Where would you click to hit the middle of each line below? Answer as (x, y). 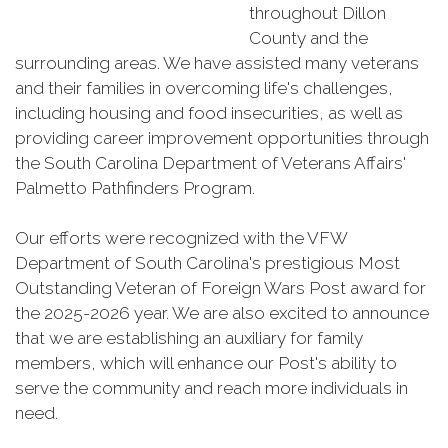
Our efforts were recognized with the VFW (181, 238)
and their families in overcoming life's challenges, (204, 88)
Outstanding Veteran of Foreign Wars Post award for (220, 288)
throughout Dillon (317, 13)
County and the (308, 38)
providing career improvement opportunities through (222, 138)
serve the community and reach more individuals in (211, 388)
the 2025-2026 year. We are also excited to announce (222, 313)
